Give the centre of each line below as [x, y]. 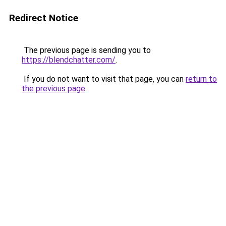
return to [201, 79]
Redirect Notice [44, 18]
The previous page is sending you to [86, 50]
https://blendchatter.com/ [69, 60]
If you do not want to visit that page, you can [104, 79]
